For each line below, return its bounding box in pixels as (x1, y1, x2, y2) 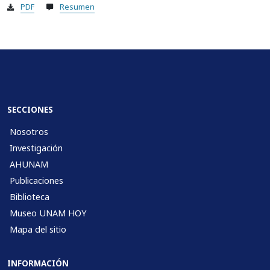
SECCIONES (7, 104, 53, 116)
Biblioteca (10, 191, 49, 203)
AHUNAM (10, 159, 48, 171)
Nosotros (10, 126, 48, 138)
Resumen (60, 1, 95, 13)
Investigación (10, 142, 63, 154)
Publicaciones (10, 175, 63, 187)
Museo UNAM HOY (10, 207, 86, 219)
